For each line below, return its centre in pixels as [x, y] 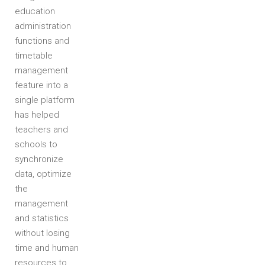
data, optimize [43, 174]
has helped [37, 115]
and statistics [42, 218]
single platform [45, 100]
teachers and [41, 130]
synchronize [39, 159]
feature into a [41, 85]
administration [43, 26]
